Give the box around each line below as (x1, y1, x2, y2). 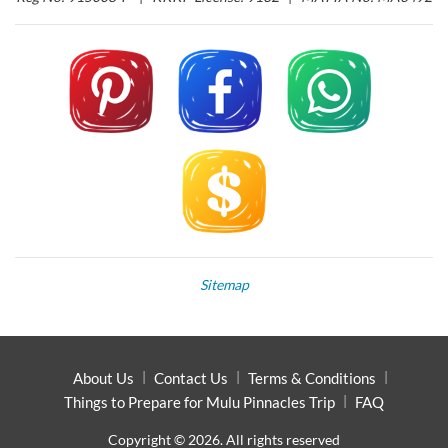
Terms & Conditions (247, 369, 376, 388)
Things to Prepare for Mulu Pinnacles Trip (64, 393, 335, 412)
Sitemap (199, 276, 249, 294)
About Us (72, 369, 134, 388)
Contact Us (153, 369, 228, 388)
